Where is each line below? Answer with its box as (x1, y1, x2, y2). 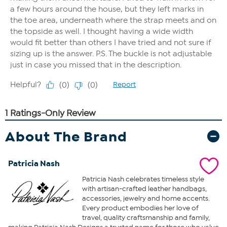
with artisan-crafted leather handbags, (82, 184, 207, 193)
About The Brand (5, 127, 127, 145)
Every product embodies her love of (82, 203, 199, 212)
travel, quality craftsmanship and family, (82, 213, 210, 222)
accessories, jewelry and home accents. (82, 194, 210, 203)
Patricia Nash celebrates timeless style (82, 174, 204, 183)
